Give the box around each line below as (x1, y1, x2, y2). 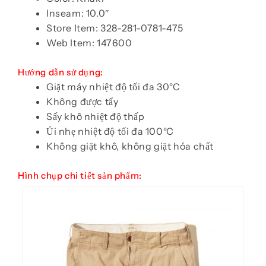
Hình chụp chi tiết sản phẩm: (18, 170, 142, 182)
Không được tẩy (46, 96, 119, 108)
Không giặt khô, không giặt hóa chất (46, 140, 214, 153)
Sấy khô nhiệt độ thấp (46, 110, 145, 123)
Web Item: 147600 (46, 37, 132, 49)
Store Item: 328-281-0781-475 (46, 22, 183, 34)
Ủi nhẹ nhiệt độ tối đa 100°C (46, 125, 174, 138)
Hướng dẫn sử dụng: (18, 66, 103, 78)
